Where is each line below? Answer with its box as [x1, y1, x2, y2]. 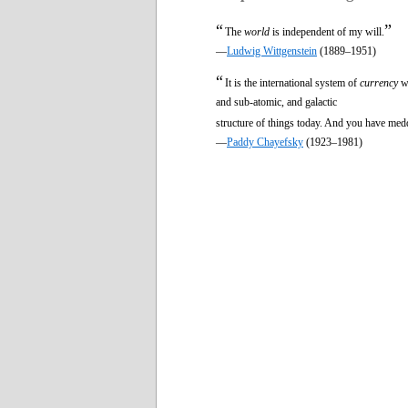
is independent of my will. [270, 25, 384, 38]
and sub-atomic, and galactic [216, 95, 337, 108]
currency [360, 76, 398, 89]
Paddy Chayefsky [227, 135, 303, 148]
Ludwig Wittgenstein [227, 44, 317, 57]
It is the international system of [225, 76, 360, 89]
